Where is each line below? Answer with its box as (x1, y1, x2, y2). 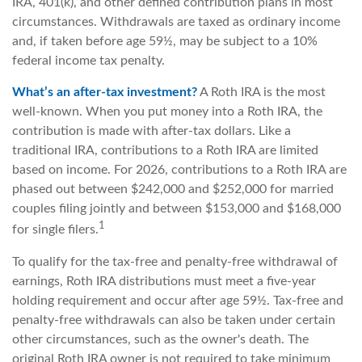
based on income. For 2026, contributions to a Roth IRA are (12, 163, 347, 177)
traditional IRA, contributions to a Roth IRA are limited (12, 144, 318, 158)
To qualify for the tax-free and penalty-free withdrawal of (12, 255, 338, 268)
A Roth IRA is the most (197, 86, 326, 99)
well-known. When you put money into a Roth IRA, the (12, 105, 322, 119)
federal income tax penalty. (12, 54, 165, 68)
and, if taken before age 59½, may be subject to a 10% (12, 35, 318, 48)
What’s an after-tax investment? (12, 86, 197, 99)
